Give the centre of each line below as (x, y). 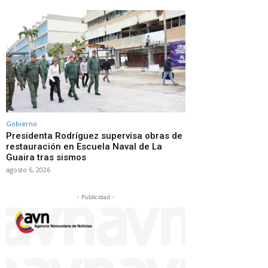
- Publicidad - (96, 197)
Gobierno (22, 123)
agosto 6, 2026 (28, 169)
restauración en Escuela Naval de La (84, 146)
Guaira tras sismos (46, 157)
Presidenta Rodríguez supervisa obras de (94, 135)
